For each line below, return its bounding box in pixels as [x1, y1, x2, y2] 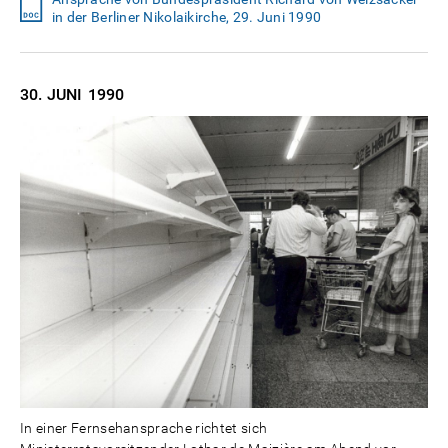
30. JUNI [20, 85, 83, 105]
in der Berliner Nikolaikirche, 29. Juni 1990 [52, 9, 322, 26]
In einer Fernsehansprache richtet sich [20, 419, 268, 436]
